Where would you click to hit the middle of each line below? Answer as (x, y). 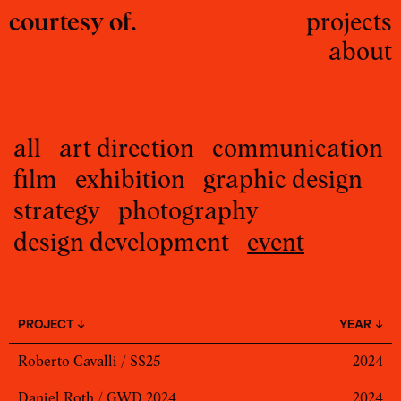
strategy (57, 211)
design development (121, 242)
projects (349, 21)
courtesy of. (73, 21)
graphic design (283, 179)
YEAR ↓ (361, 324)
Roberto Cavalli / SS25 (90, 362)
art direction (127, 148)
